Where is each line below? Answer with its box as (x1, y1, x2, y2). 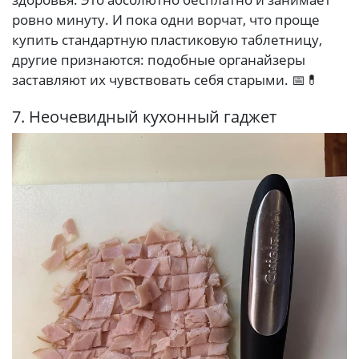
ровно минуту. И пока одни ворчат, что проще (12, 10, 320, 29)
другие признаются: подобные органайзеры (12, 50, 305, 69)
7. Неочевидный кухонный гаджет (12, 106, 276, 128)
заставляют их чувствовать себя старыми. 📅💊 (12, 70, 319, 89)
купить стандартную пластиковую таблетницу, (12, 30, 322, 49)
